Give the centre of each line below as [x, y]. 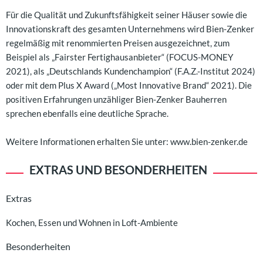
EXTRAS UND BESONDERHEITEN [118, 170]
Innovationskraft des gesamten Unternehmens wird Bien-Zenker [130, 29]
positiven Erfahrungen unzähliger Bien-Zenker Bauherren [116, 100]
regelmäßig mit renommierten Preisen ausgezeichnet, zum [118, 43]
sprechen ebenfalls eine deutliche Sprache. [87, 114]
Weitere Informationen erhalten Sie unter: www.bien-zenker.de [127, 142]
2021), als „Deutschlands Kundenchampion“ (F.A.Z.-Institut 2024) [131, 71]
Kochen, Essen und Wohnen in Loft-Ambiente [92, 223]
